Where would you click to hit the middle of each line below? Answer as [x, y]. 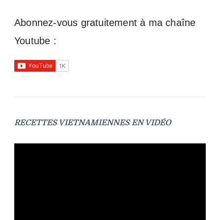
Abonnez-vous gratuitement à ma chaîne [105, 22]
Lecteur [29, 151]
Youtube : [35, 41]
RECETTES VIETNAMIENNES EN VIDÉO [93, 123]
